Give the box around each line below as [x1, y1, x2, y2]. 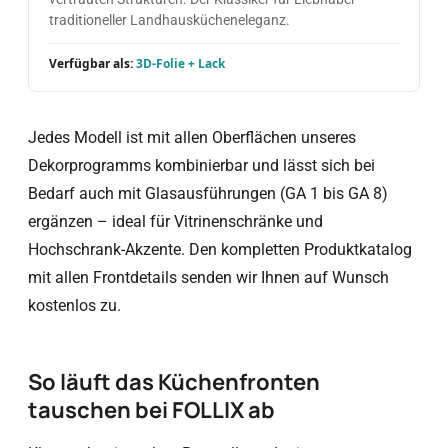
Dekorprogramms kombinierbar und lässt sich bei [28, 156, 375, 175]
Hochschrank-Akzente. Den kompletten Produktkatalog [28, 240, 412, 259]
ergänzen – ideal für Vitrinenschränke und [28, 212, 323, 231]
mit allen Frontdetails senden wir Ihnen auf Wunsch [28, 268, 389, 287]
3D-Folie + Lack [136, 55, 225, 72]
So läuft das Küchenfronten [28, 367, 320, 397]
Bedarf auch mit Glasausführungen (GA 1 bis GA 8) [28, 184, 388, 203]
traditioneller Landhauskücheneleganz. [49, 12, 290, 28]
